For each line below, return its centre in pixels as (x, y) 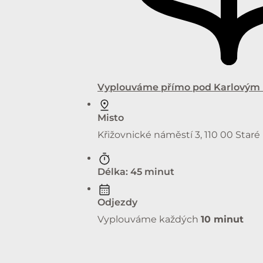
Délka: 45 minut (136, 171)
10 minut (222, 219)
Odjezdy (117, 202)
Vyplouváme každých (149, 219)
